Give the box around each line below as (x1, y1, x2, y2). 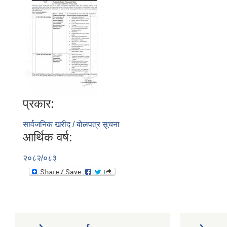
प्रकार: (23, 97, 54, 110)
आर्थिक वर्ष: (23, 130, 72, 144)
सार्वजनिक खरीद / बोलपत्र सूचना (23, 120, 120, 129)
